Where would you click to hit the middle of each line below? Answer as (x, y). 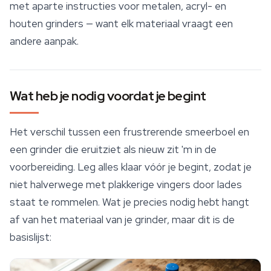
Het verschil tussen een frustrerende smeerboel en (129, 132)
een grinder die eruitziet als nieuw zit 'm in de (113, 149)
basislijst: (31, 237)
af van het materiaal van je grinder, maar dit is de (122, 220)
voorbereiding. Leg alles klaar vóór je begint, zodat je (131, 167)
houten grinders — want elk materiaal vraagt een (121, 24)
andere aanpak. (44, 41)
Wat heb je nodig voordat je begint (108, 96)
